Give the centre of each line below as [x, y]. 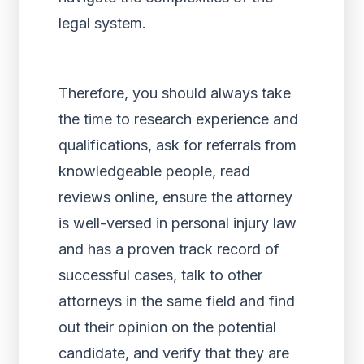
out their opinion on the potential [167, 327]
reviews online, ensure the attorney [175, 197]
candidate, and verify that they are [174, 353]
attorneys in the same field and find [177, 301]
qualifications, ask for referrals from [178, 145]
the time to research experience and [178, 119]
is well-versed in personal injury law [178, 223]
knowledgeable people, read [154, 171]
